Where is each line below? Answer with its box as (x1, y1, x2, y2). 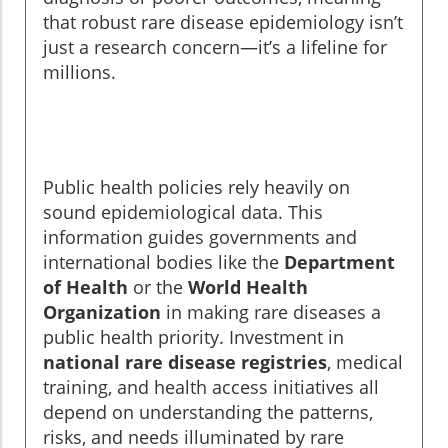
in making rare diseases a (161, 300, 381, 325)
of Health (43, 275, 128, 300)
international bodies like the (43, 250, 284, 275)
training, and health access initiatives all (43, 375, 379, 400)
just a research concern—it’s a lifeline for (43, 35, 387, 60)
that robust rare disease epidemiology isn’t (43, 10, 403, 35)
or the (128, 275, 188, 300)
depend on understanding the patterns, (43, 400, 373, 425)
